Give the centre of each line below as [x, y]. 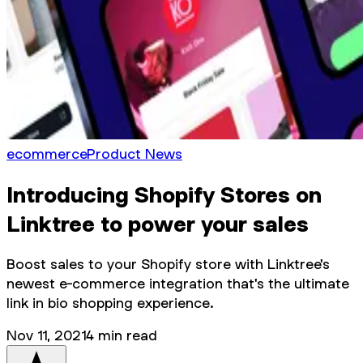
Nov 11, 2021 [46, 335]
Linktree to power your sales [158, 223]
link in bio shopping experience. [110, 302]
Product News [135, 154]
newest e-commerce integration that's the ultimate [178, 283]
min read [126, 335]
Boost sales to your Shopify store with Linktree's [168, 263]
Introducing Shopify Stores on [164, 194]
